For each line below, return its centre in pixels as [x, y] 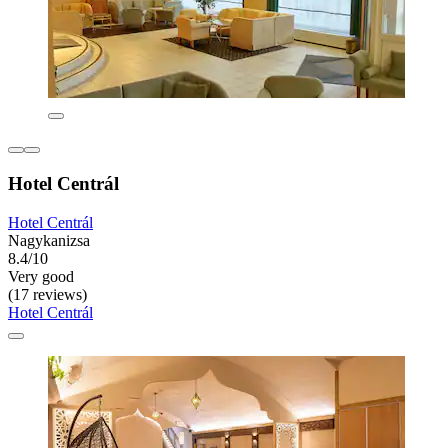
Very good [41, 276]
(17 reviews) [47, 294]
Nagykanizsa [49, 240]
